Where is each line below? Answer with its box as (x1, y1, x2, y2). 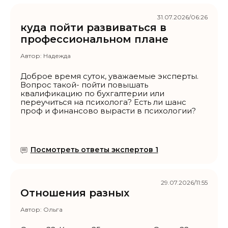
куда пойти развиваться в (20, 21, 166, 34)
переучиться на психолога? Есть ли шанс (20, 97, 186, 107)
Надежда (43, 52, 71, 60)
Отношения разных (20, 187, 129, 199)
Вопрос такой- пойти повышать (20, 80, 148, 90)
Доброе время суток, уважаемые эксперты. (20, 71, 198, 81)
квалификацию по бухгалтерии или (20, 89, 164, 99)
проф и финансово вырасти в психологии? (20, 106, 196, 116)
